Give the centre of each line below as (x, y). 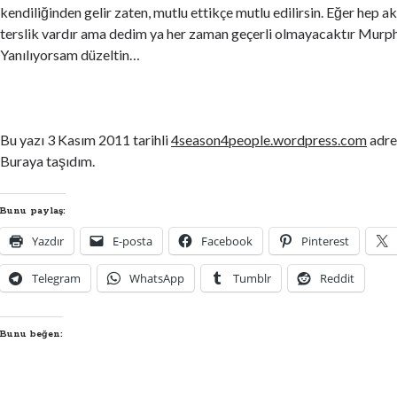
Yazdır (48, 241)
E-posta (133, 241)
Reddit (338, 278)
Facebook (227, 241)
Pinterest (326, 241)
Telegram (57, 278)
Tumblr (253, 278)
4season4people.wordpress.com (269, 140)
